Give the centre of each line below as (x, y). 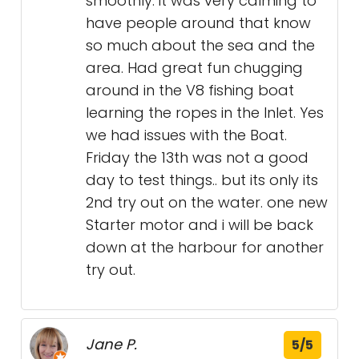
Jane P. (111, 344)
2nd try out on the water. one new (207, 202)
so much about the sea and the (200, 45)
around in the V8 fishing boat (190, 90)
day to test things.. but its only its (202, 180)
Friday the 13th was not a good (197, 157)
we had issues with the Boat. (186, 135)
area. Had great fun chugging (194, 68)
